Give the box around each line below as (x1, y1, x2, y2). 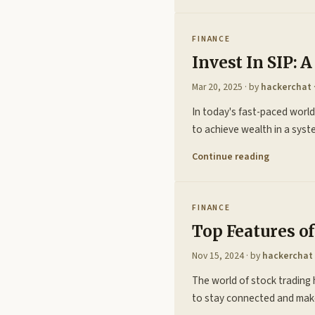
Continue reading (192, 149, 269, 164)
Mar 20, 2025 (192, 79, 243, 94)
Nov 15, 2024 (192, 248, 244, 262)
